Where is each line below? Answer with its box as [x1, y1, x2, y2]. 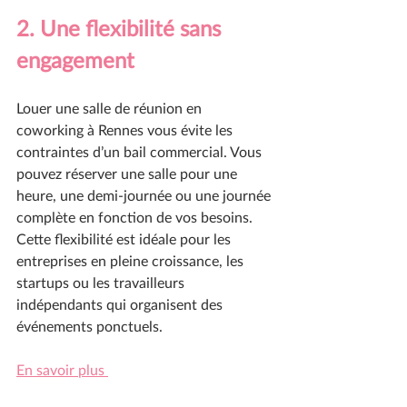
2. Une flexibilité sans [16, 14, 226, 41]
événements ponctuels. [16, 316, 163, 334]
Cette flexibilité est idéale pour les [16, 229, 234, 247]
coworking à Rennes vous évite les [16, 120, 236, 138]
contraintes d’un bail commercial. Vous [16, 142, 265, 160]
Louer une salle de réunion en [16, 98, 205, 116]
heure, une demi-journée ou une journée [16, 185, 274, 203]
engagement [16, 45, 134, 73]
